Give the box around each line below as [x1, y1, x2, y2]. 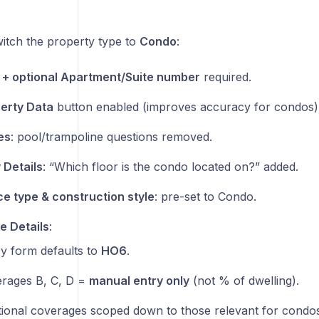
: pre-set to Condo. [154, 189, 256, 204]
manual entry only [88, 273, 189, 288]
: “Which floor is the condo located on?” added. [42, 159, 298, 174]
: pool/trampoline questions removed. [10, 130, 212, 144]
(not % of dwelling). [189, 273, 299, 288]
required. [199, 70, 251, 84]
